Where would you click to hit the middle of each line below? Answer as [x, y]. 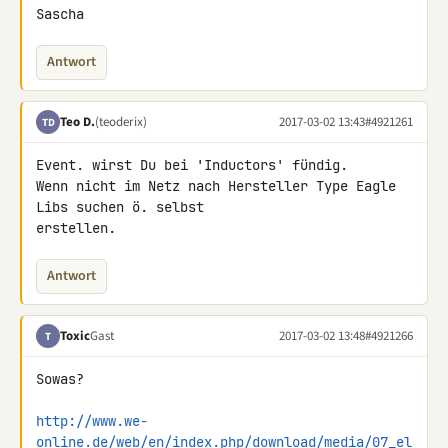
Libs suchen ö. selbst [124, 207]
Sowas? [60, 379]
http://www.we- [92, 421]
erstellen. [76, 228]
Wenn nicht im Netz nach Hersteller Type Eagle [216, 186]
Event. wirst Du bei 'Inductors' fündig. [192, 165]
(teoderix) [121, 121]
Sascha [60, 14]
